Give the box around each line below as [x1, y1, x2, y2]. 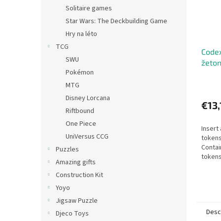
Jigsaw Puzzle [56, 196, 98, 206]
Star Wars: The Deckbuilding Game [66, 16, 167, 26]
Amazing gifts [56, 157, 96, 167]
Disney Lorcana [66, 93, 110, 103]
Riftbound [66, 106, 94, 116]
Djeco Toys [56, 209, 89, 219]
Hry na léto [66, 29, 97, 39]
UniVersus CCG [66, 132, 109, 142]
